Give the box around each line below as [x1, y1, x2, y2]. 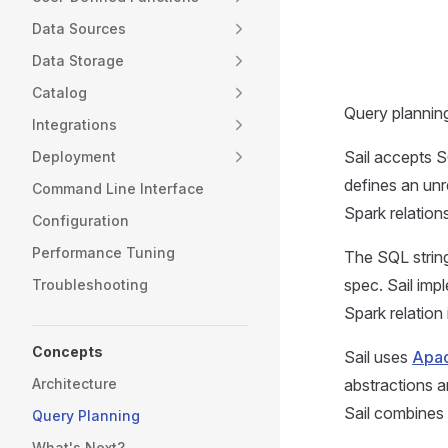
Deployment [32, 148, 116, 165]
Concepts [32, 343, 103, 360]
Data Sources [32, 20, 126, 37]
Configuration [32, 212, 129, 229]
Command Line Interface [32, 180, 204, 197]
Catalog [32, 84, 87, 101]
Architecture [32, 375, 117, 392]
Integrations [32, 116, 117, 133]
